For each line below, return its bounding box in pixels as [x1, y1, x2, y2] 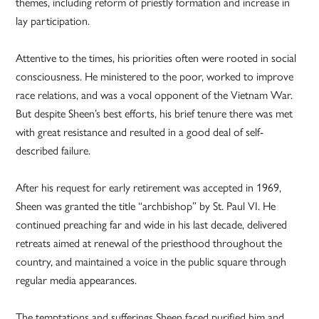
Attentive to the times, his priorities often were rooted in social [16, 51, 297, 66]
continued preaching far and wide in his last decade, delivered [16, 218, 288, 232]
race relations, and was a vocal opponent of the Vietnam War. [16, 88, 293, 103]
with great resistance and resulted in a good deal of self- [16, 125, 264, 140]
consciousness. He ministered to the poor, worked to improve [16, 70, 294, 84]
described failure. [16, 144, 91, 158]
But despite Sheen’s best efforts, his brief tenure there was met [16, 107, 293, 121]
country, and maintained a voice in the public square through [16, 255, 287, 269]
